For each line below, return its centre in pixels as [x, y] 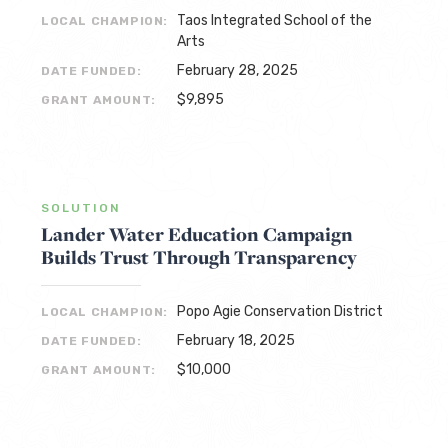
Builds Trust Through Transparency [199, 256]
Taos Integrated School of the [274, 20]
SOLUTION [81, 207]
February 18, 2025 [236, 340]
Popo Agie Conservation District [280, 311]
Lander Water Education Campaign [197, 233]
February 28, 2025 [237, 70]
